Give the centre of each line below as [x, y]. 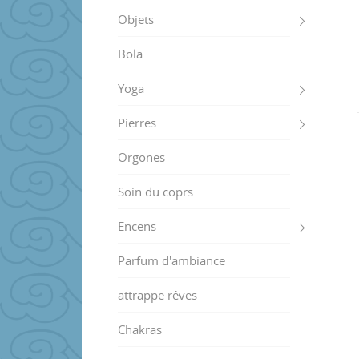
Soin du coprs [155, 191]
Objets [136, 19]
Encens [137, 226]
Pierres [137, 122]
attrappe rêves [157, 294]
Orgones [141, 157]
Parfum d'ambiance [171, 260]
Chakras [140, 329]
